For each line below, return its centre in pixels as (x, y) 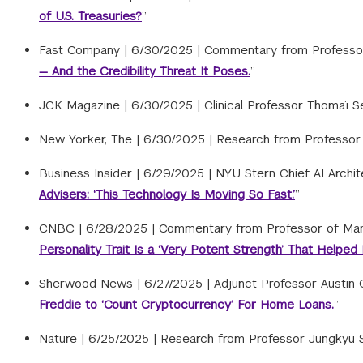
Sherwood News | (92, 283)
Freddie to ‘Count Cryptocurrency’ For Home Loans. (186, 304)
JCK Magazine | (85, 105)
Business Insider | (91, 173)
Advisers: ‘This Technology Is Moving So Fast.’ (167, 194)
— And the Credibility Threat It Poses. (145, 71)
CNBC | (62, 228)
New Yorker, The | (91, 139)
